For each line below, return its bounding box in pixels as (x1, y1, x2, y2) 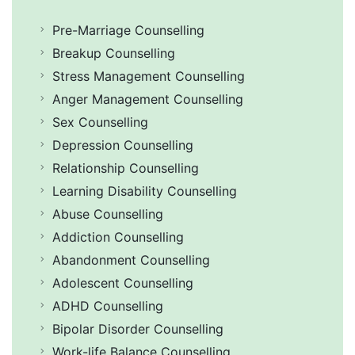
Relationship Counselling (52, 159, 199, 176)
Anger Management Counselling (52, 90, 243, 107)
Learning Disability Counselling (52, 182, 237, 199)
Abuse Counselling (52, 205, 163, 222)
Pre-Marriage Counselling (52, 21, 204, 38)
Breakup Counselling (52, 44, 175, 61)
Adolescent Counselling (52, 274, 193, 291)
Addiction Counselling (52, 228, 184, 245)
